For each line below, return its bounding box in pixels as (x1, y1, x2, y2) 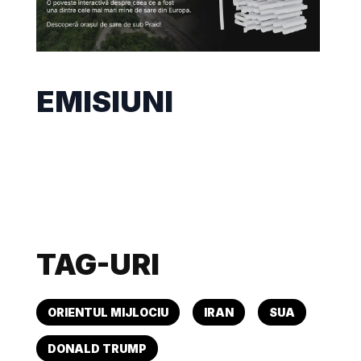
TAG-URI (36, 246, 160, 282)
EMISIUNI (36, 83, 174, 119)
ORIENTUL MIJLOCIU (48, 305, 169, 319)
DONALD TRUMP (48, 341, 147, 355)
